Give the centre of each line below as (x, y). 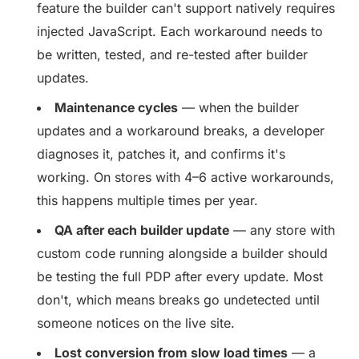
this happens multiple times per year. (148, 200)
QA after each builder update (142, 230)
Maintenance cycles (117, 107)
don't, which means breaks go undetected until (179, 299)
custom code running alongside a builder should (183, 253)
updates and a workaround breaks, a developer (181, 130)
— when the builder (239, 107)
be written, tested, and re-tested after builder (173, 54)
